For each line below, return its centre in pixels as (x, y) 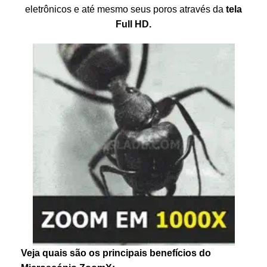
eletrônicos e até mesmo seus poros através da (125, 9)
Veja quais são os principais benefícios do (116, 253)
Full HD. (133, 24)
